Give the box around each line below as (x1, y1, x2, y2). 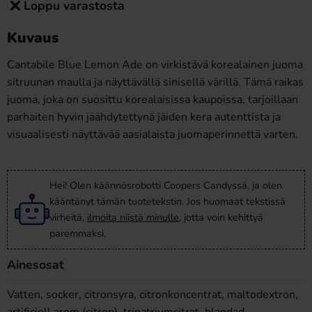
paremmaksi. (49, 226, 106, 240)
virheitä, (49, 210, 87, 224)
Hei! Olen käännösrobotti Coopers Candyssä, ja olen (49, 178, 282, 192)
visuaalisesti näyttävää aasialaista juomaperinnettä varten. (7, 127, 298, 142)
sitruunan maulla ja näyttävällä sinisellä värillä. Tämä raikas (7, 75, 304, 90)
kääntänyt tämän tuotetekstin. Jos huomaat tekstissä (49, 194, 286, 208)
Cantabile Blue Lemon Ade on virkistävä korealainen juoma (7, 57, 303, 72)
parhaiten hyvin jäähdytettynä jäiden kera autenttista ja (7, 109, 281, 125)
